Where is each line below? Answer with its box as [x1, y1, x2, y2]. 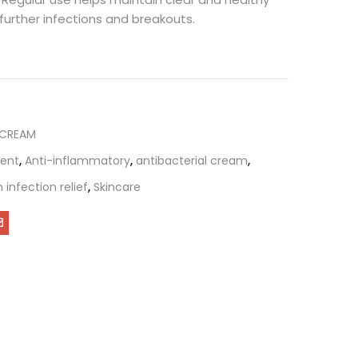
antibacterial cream [136, 153, 248, 169]
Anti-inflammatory [25, 153, 130, 169]
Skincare [93, 179, 141, 195]
